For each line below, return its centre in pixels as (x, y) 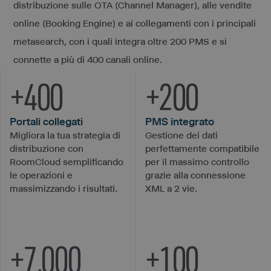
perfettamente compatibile (202, 148)
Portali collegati (46, 121)
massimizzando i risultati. (64, 188)
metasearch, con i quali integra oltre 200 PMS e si (120, 41)
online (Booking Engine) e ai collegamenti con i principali (135, 23)
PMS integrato (180, 121)
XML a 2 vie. (171, 188)
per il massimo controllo (197, 162)
